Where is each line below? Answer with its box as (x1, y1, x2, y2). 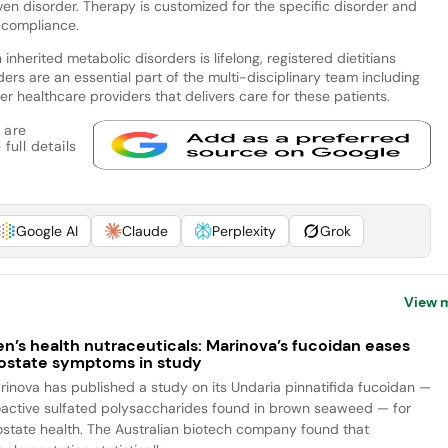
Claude (121, 221, 168, 240)
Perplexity (211, 221, 276, 240)
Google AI (15, 221, 78, 240)
